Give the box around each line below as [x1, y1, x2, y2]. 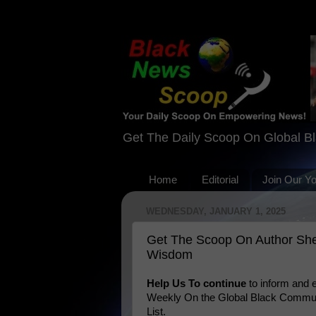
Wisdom [147, 247, 193, 262]
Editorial [201, 174, 238, 186]
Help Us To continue [147, 277, 246, 289]
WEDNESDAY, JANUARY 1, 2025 [146, 206, 286, 217]
